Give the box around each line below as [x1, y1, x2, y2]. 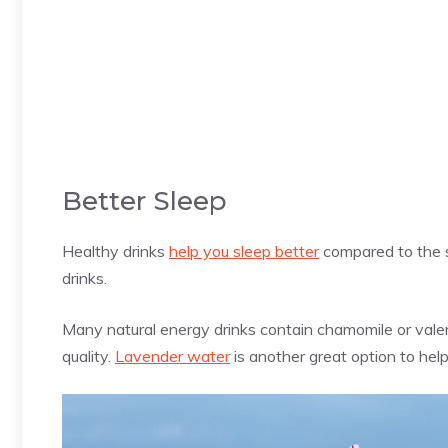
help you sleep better [169, 241, 319, 262]
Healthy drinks [62, 241, 169, 262]
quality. [62, 346, 115, 367]
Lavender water [115, 346, 230, 367]
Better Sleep [62, 185, 227, 218]
